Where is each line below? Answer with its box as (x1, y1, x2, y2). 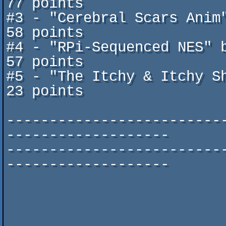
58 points (6, 25, 83, 41)
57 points (6, 54, 83, 71)
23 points (6, 83, 83, 100)
